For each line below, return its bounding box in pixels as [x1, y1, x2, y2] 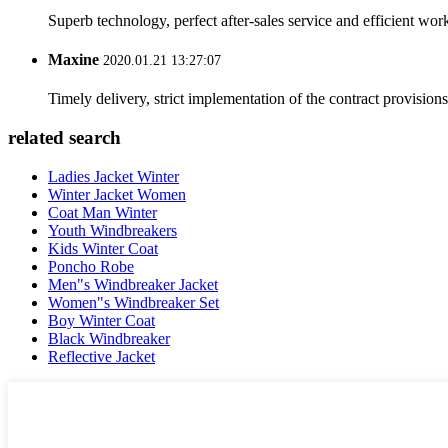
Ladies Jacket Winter [48, 167, 179, 185]
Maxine [48, 51, 99, 69]
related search [8, 127, 121, 149]
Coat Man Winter [48, 203, 157, 221]
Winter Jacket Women [48, 185, 186, 203]
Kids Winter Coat [48, 239, 158, 257]
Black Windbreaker [48, 329, 170, 347]
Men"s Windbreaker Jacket [48, 275, 218, 293]
